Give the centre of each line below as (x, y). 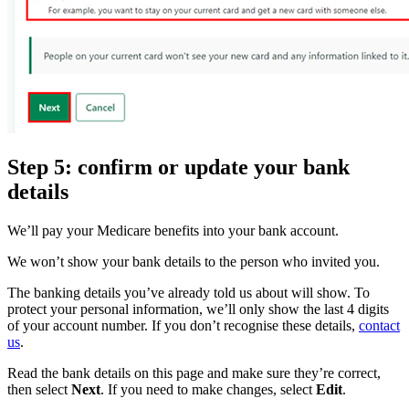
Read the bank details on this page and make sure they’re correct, (194, 372)
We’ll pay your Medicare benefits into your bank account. (173, 230)
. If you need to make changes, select (208, 389)
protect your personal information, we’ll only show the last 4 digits (198, 309)
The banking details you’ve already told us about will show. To (189, 292)
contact (379, 325)
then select (39, 389)
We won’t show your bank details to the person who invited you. (194, 261)
